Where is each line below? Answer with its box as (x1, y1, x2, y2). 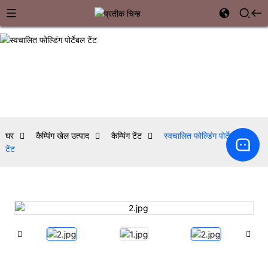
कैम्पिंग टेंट (111, 130, 142, 141)
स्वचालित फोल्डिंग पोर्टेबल (163, 130, 239, 141)
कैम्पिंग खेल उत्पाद (35, 130, 89, 141)
